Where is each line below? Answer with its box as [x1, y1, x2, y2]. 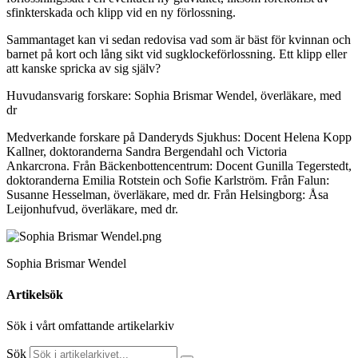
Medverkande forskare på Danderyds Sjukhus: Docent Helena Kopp [6, 129, 352, 144]
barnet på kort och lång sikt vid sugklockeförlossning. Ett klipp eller [6, 46, 347, 61]
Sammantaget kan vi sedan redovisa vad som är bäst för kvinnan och [6, 32, 351, 46]
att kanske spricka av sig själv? [6, 61, 161, 75]
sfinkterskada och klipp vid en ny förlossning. [6, 5, 236, 19]
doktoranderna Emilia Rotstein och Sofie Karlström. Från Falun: [6, 173, 329, 187]
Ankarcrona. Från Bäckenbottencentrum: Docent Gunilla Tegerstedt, [6, 158, 352, 173]
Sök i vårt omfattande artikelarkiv [6, 319, 174, 333]
